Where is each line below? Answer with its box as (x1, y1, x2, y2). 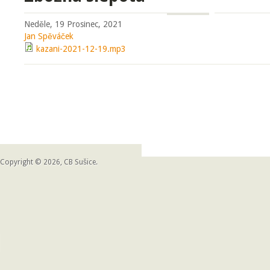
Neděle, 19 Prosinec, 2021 (24, 19, 122, 29)
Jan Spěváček (24, 31, 74, 41)
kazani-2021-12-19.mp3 (36, 44, 126, 54)
